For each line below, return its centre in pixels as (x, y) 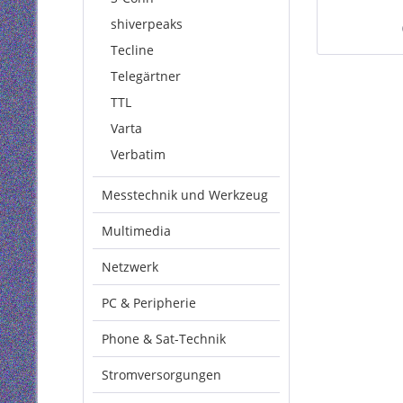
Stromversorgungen (161, 375)
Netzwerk (130, 267)
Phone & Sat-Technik (164, 339)
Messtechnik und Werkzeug (185, 195)
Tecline (132, 50)
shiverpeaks (147, 24)
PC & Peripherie (149, 303)
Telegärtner (146, 76)
